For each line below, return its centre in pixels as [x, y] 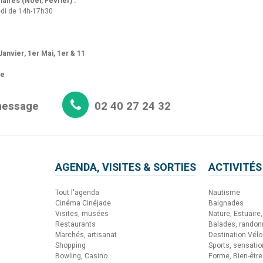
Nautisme [224, 192]
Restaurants [75, 224]
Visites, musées [82, 213]
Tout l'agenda [77, 192]
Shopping [70, 245]
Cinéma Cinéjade [83, 203]
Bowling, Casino [81, 256]
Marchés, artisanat [86, 235]
